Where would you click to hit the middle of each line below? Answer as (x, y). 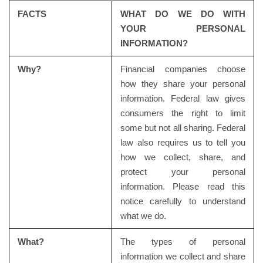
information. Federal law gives (183, 98)
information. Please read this (183, 186)
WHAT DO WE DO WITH (183, 14)
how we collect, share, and (183, 157)
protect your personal (183, 172)
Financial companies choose (183, 69)
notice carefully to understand (183, 201)
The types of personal (183, 242)
